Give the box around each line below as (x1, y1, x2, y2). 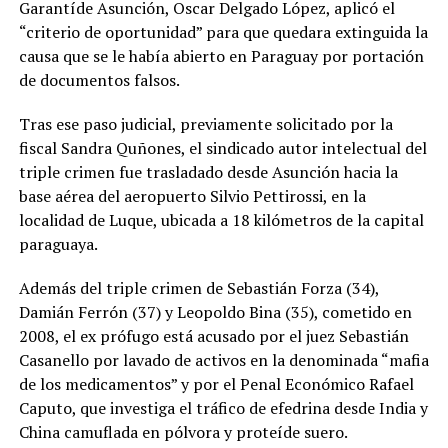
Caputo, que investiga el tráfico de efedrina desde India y (18, 396, 428, 419)
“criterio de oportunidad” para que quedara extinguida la (18, 20, 428, 43)
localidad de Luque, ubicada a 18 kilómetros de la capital (18, 208, 424, 231)
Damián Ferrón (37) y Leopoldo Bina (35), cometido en (18, 300, 412, 323)
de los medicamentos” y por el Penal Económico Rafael (18, 372, 414, 395)
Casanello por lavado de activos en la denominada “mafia (18, 348, 429, 371)
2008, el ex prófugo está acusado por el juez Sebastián (18, 324, 409, 347)
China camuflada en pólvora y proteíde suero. (18, 420, 348, 443)
